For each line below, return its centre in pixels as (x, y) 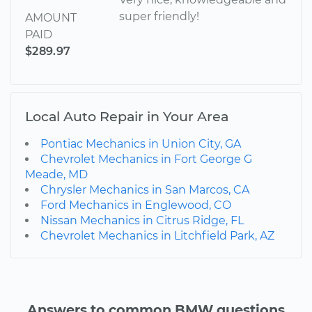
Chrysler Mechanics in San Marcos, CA (145, 189)
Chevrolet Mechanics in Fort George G (146, 159)
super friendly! (159, 16)
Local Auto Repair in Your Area (127, 116)
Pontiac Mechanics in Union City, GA (141, 143)
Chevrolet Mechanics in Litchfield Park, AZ (157, 235)
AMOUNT (51, 17)
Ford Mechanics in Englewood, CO (136, 205)
